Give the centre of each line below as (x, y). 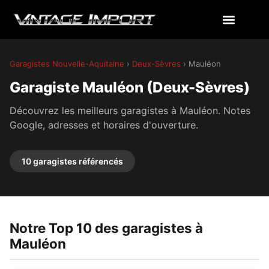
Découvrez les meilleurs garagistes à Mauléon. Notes (130, 110)
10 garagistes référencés (72, 162)
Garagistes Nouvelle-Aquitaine (67, 64)
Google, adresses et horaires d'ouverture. (104, 125)
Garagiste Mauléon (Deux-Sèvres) (130, 87)
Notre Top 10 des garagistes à (106, 228)
